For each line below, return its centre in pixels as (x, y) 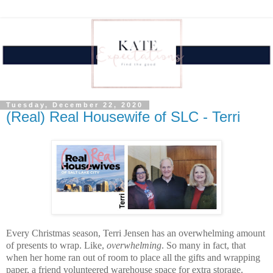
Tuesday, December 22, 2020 (75, 105)
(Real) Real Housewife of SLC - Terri (123, 117)
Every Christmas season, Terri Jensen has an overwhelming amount (136, 233)
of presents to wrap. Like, (56, 246)
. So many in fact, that (204, 246)
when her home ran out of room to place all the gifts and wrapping (133, 258)
